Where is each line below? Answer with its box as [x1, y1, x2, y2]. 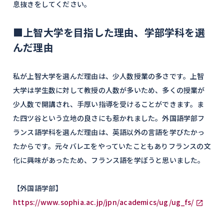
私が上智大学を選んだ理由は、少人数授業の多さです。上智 [13, 71, 204, 81]
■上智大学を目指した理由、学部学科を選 [13, 25, 205, 39]
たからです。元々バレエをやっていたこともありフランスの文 [13, 141, 211, 151]
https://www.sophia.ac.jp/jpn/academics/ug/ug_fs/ [13, 197, 194, 207]
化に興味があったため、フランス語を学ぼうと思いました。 [13, 155, 205, 165]
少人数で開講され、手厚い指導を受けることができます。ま [13, 99, 204, 109]
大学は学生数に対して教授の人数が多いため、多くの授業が [13, 85, 205, 95]
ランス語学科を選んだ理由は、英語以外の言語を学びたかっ [13, 127, 205, 137]
